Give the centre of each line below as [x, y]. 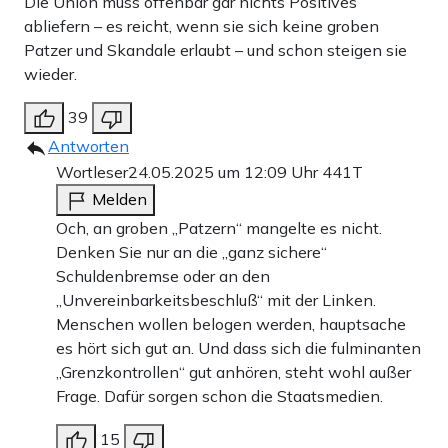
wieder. [50, 73]
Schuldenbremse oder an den [163, 275]
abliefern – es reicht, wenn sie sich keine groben [201, 25]
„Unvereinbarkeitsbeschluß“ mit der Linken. [216, 299]
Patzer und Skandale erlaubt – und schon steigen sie [215, 49]
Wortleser [92, 171]
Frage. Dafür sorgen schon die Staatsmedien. [219, 395]
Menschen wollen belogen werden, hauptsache [231, 323]
